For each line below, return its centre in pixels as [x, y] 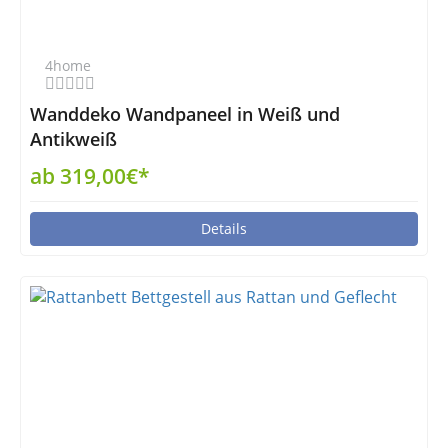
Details [224, 228]
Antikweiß [73, 139]
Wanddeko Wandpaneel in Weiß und [185, 114]
